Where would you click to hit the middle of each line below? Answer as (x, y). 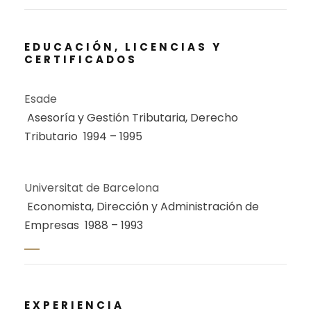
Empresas (53, 226)
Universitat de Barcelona (92, 188)
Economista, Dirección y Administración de (143, 207)
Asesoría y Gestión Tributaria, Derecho (133, 118)
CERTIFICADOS (81, 60)
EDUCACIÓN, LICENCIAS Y (123, 47)
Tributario (52, 137)
